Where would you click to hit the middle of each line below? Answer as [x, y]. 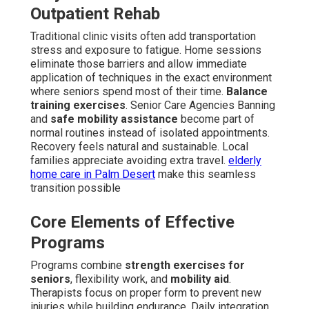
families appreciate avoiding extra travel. [129, 161]
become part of [216, 119]
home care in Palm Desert [93, 175]
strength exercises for [185, 266]
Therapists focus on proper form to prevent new [146, 293]
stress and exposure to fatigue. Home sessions [146, 50]
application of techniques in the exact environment [151, 78]
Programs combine [78, 266]
